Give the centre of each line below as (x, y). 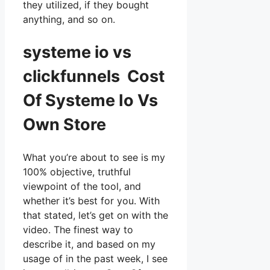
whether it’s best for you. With (91, 201)
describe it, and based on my (89, 244)
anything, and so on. (69, 20)
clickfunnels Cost (94, 76)
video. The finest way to (78, 230)
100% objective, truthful (77, 172)
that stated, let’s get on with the (96, 215)
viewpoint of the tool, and (82, 187)
